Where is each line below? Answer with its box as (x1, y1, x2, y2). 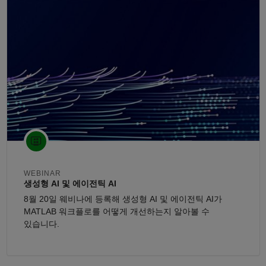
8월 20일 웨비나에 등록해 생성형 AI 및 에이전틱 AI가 (23, 194, 222, 204)
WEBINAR (23, 169, 61, 178)
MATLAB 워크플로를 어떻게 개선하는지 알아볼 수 (23, 207, 210, 217)
